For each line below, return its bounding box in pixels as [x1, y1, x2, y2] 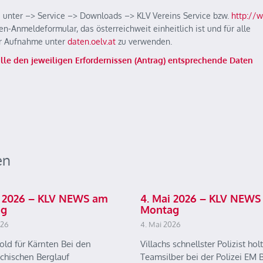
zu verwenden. [116, 36, 172, 46]
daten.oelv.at [68, 36, 116, 46]
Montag [140, 203, 179, 216]
